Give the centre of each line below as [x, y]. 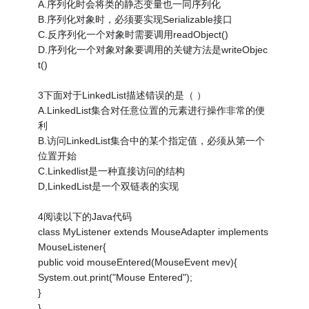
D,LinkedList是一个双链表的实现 [109, 187]
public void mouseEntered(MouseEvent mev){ [138, 262]
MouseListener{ [72, 247]
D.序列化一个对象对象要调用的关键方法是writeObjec [153, 50]
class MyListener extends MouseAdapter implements [153, 232]
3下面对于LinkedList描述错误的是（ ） [122, 96]
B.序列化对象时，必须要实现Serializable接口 [136, 20]
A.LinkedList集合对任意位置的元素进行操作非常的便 [152, 111]
